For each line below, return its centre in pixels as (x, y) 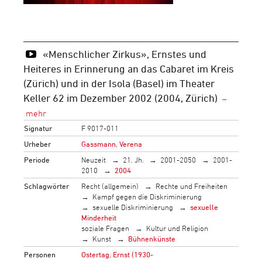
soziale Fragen (106, 228)
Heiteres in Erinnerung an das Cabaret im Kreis (129, 68)
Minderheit (99, 217)
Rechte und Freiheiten (191, 186)
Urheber (38, 144)
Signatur (38, 128)
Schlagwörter (47, 186)
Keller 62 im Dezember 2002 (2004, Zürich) (120, 97)
